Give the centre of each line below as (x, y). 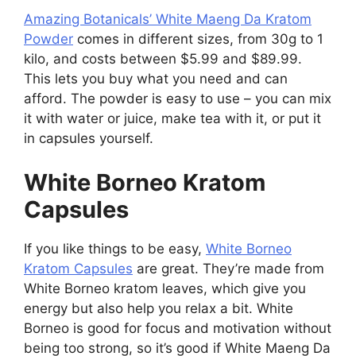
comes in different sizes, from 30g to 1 (198, 39)
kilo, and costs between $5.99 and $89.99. (163, 59)
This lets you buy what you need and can (156, 79)
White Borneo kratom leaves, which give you (165, 288)
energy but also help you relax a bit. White (159, 308)
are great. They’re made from (228, 268)
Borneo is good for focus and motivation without (178, 328)
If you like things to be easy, (115, 248)
